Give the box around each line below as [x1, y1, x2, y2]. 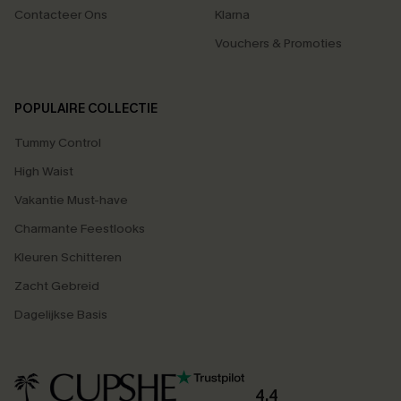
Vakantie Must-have [14, 192, 128, 209]
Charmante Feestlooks [14, 220, 145, 237]
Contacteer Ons [14, 6, 107, 23]
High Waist [14, 163, 73, 180]
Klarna [215, 6, 250, 23]
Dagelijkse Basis [14, 306, 107, 323]
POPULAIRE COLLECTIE [14, 100, 158, 117]
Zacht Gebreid [14, 277, 99, 294]
